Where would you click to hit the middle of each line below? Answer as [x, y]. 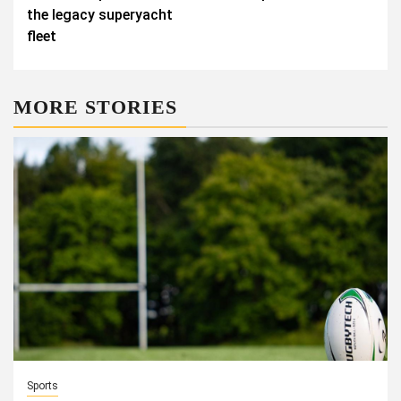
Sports [43, 386]
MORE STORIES [95, 107]
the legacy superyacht [100, 15]
